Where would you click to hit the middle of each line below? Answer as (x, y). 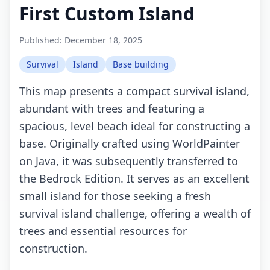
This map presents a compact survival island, (134, 91)
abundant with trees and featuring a (112, 108)
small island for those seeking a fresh (115, 196)
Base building (141, 64)
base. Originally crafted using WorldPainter (130, 143)
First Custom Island (107, 14)
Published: (42, 40)
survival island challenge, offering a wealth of (135, 213)
